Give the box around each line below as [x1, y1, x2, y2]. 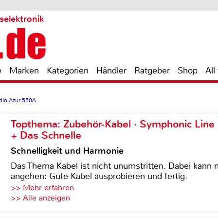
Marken [9, 65, 39, 76]
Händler [96, 65, 127, 76]
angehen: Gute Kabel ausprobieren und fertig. [11, 170, 187, 182]
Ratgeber [134, 65, 170, 76]
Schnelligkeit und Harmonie [11, 145, 124, 157]
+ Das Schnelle [11, 128, 81, 142]
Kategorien [47, 65, 89, 76]
